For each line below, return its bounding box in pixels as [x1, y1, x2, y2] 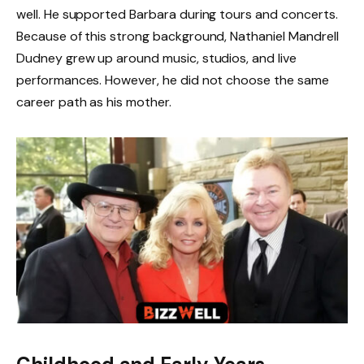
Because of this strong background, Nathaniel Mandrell [16, 28, 339, 45]
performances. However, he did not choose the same [16, 71, 329, 89]
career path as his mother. [16, 93, 171, 111]
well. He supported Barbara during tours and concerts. [16, 6, 338, 24]
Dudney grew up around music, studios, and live [16, 50, 297, 67]
